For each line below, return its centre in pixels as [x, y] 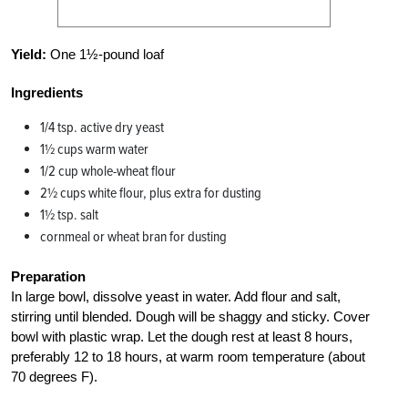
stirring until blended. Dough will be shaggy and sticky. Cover [190, 316]
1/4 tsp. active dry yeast [102, 127]
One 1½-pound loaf [105, 54]
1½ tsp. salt [69, 214]
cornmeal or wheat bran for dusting [133, 236]
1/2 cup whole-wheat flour [108, 171]
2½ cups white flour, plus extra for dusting [151, 193]
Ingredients [47, 92]
